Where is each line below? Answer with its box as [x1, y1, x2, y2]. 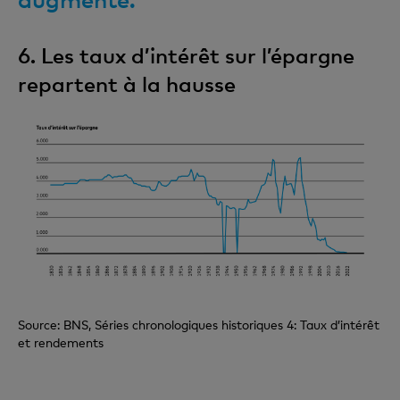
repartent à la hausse [18, 71, 236, 97]
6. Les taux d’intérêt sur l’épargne [18, 42, 354, 69]
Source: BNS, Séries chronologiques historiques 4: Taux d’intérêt [18, 316, 379, 332]
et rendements [18, 334, 104, 350]
